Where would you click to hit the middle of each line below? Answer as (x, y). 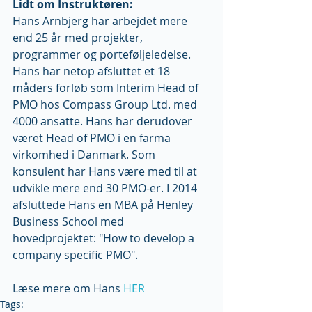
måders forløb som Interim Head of (107, 88)
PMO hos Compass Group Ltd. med (106, 105)
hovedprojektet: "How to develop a (105, 239)
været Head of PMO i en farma (93, 138)
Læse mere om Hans (68, 289)
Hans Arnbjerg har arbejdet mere (101, 21)
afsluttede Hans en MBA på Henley (104, 205)
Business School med (70, 222)
